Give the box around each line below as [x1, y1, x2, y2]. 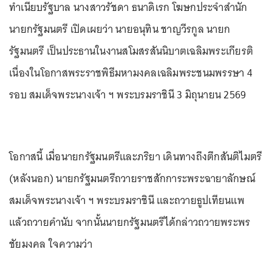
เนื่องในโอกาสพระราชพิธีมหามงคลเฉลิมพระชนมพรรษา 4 [9, 64, 253, 82]
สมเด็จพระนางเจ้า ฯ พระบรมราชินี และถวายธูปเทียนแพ [9, 191, 245, 209]
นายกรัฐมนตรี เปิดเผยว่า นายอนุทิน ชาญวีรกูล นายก [9, 20, 230, 38]
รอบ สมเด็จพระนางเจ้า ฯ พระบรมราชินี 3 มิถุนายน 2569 [9, 86, 246, 104]
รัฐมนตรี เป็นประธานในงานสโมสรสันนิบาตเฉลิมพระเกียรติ [9, 42, 253, 60]
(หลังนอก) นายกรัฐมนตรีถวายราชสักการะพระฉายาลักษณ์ [9, 169, 256, 188]
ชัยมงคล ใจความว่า [9, 235, 95, 253]
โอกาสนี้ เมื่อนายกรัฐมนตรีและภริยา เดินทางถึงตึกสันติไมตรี [9, 148, 262, 166]
